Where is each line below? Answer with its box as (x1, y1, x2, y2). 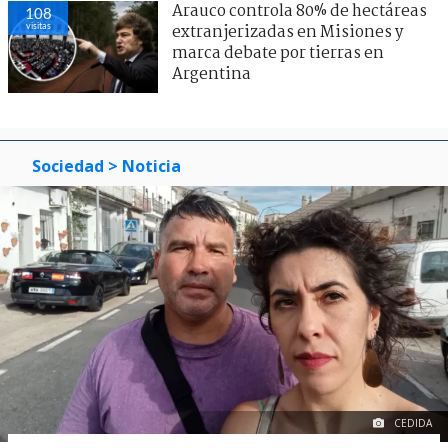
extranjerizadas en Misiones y (172, 19, 403, 45)
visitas (25, 19, 51, 31)
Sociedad (32, 154, 104, 177)
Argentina (172, 61, 251, 87)
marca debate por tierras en (172, 40, 384, 66)
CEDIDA (394, 416, 432, 431)
